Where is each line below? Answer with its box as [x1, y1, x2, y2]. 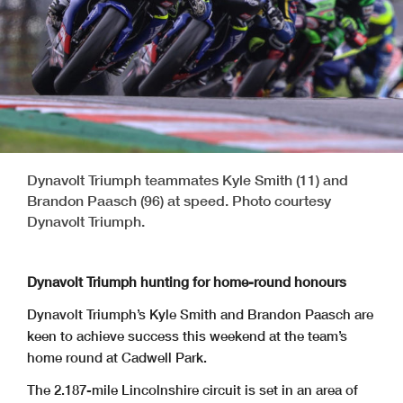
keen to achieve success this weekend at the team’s [27, 327, 347, 345]
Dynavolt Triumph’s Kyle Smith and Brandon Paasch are [27, 306, 373, 323]
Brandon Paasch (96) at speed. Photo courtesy [27, 192, 331, 210]
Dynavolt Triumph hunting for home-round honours [27, 273, 346, 291]
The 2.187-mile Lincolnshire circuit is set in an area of [27, 381, 358, 399]
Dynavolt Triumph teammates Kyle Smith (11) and [27, 171, 348, 189]
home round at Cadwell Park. [27, 349, 207, 366]
